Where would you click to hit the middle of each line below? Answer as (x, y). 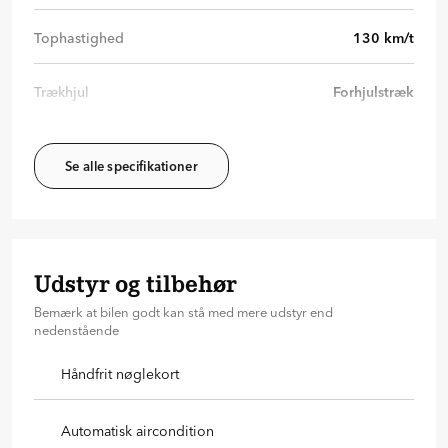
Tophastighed (79, 38)
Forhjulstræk (373, 92)
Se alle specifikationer (131, 166)
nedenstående (76, 330)
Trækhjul (61, 92)
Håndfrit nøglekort (120, 374)
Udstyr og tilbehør (135, 284)
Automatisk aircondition (137, 431)
